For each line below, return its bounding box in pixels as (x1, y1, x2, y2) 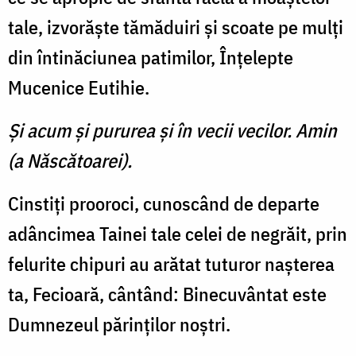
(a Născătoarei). (8, 148, 132, 174)
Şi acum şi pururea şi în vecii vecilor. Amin (8, 118, 337, 144)
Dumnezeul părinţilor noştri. (8, 311, 230, 338)
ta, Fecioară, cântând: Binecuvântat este (8, 281, 327, 308)
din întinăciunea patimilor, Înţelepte (8, 44, 293, 71)
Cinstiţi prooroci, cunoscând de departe (8, 191, 319, 217)
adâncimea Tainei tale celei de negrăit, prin (8, 221, 347, 247)
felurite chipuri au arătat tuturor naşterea (8, 251, 335, 277)
